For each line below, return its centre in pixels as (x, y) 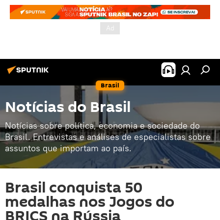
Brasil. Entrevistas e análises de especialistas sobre (108, 137)
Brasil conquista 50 (74, 188)
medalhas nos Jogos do (90, 202)
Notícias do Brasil (68, 107)
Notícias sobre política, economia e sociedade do (102, 125)
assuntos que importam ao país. (68, 148)
